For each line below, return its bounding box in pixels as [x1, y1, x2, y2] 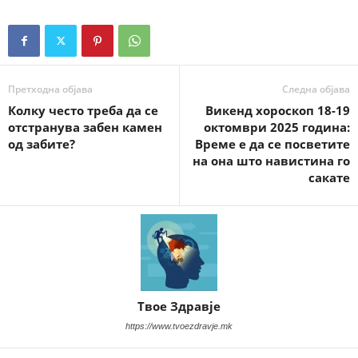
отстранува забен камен [8, 118, 162, 135]
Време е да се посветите [195, 135, 350, 152]
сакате [308, 169, 350, 185]
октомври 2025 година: [204, 118, 350, 135]
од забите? [8, 135, 75, 152]
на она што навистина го [193, 152, 350, 169]
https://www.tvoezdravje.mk [125, 320, 233, 331]
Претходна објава [8, 82, 93, 96]
